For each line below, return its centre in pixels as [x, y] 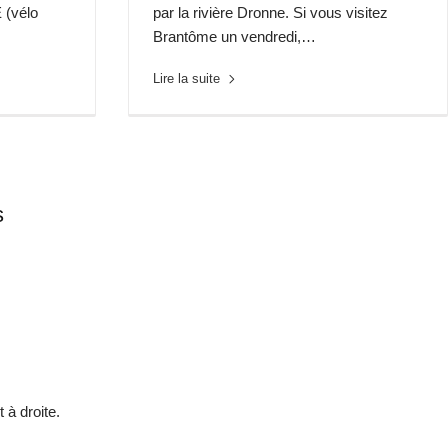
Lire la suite [187, 78]
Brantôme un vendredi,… [235, 36]
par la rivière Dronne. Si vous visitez [271, 12]
